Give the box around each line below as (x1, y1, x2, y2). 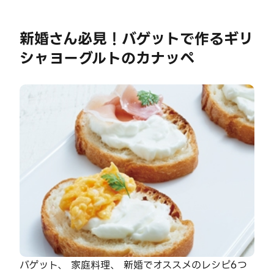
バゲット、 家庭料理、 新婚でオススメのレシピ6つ (20, 257, 247, 273)
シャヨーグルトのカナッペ (20, 46, 194, 71)
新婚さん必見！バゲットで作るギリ (20, 27, 253, 51)
